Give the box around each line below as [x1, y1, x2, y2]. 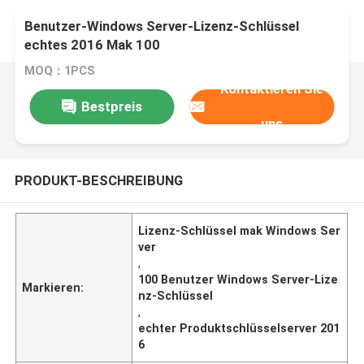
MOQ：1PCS [24, 64, 96, 78]
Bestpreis [80, 97, 142, 115]
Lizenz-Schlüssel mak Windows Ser [138, 223, 341, 237]
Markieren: [22, 280, 84, 294]
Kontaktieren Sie [220, 80, 324, 97]
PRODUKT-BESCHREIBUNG [14, 171, 183, 188]
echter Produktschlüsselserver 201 [138, 321, 340, 335]
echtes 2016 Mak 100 [24, 37, 161, 54]
